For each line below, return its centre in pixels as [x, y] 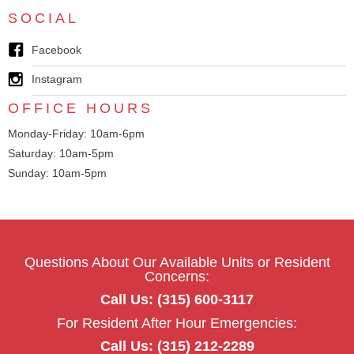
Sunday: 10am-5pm [57, 173]
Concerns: [177, 277]
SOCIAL [43, 19]
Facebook [56, 50]
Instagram [57, 79]
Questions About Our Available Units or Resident [177, 263]
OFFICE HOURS [81, 109]
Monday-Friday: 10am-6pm [76, 134]
